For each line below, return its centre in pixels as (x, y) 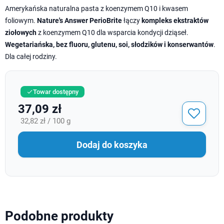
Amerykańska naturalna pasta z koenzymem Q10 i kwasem (96, 8)
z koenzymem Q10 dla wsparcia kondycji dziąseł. (112, 32)
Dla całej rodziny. (31, 56)
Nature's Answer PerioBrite (79, 20)
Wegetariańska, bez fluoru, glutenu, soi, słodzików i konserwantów (109, 44)
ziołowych (21, 32)
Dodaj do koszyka (112, 144)
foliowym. (21, 20)
